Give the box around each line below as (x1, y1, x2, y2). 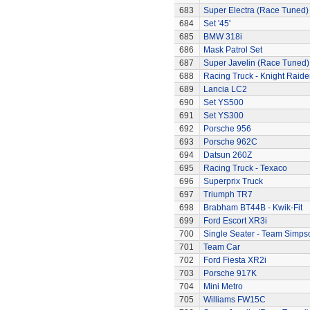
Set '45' (203, 19, 230, 28)
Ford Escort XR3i (203, 216, 267, 226)
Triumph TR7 (203, 190, 253, 199)
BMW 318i (203, 32, 242, 42)
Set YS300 (203, 111, 244, 120)
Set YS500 (203, 98, 244, 107)
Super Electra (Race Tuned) (203, 6, 309, 15)
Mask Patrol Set (203, 45, 262, 55)
